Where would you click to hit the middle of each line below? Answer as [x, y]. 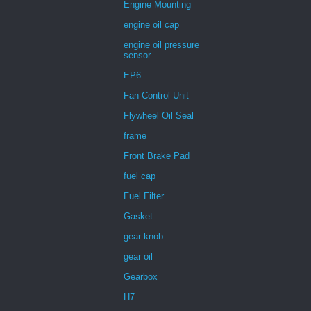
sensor [137, 55]
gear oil [138, 256]
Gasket [138, 216]
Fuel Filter [144, 196]
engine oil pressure [161, 44]
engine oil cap [151, 24]
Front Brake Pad [157, 155]
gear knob [143, 236]
